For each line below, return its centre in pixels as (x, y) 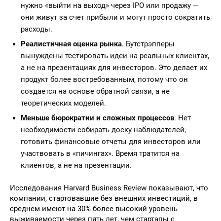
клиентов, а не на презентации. (76, 165)
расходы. (37, 29)
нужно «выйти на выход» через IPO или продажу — (110, 5)
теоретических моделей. (63, 103)
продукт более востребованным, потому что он (104, 79)
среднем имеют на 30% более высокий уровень (94, 209)
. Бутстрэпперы (148, 44)
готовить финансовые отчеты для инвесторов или (111, 142)
